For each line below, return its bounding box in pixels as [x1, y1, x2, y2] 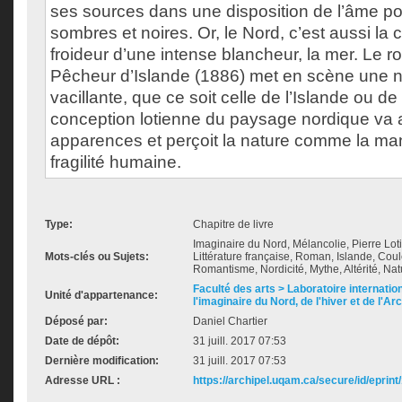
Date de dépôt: [45, 335, 119, 347]
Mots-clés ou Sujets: [45, 250, 149, 263]
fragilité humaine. [50, 153, 181, 171]
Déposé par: [45, 315, 108, 328]
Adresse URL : [45, 374, 120, 387]
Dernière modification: [45, 354, 159, 367]
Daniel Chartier [193, 315, 267, 328]
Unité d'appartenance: [45, 289, 158, 301]
